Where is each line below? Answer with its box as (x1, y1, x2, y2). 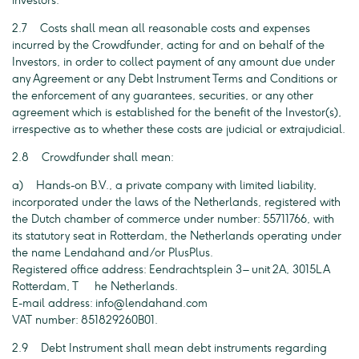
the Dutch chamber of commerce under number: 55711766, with (12, 212, 334, 226)
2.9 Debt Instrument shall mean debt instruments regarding (12, 341, 327, 355)
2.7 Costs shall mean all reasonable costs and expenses (12, 22, 310, 35)
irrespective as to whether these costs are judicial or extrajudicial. (12, 123, 345, 136)
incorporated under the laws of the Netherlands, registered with (12, 196, 341, 209)
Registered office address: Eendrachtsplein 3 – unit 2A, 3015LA (12, 263, 330, 276)
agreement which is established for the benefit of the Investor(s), (12, 106, 341, 119)
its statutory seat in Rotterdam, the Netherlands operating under (12, 229, 341, 243)
